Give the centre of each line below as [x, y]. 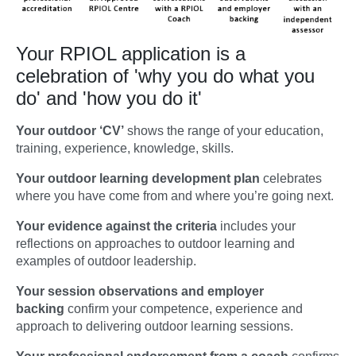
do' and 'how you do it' [109, 99]
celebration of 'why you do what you [165, 76]
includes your [256, 226]
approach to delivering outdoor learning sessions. [155, 327]
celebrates [291, 179]
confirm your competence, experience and [184, 309]
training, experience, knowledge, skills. [125, 149]
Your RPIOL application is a [131, 54]
